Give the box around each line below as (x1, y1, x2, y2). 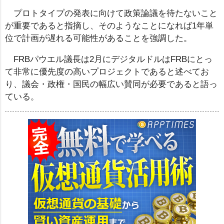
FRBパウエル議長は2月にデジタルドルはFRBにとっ (13, 54, 212, 64)
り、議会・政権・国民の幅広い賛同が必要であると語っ (5, 79, 217, 89)
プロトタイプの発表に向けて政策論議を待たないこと (13, 8, 217, 18)
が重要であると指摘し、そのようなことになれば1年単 (5, 21, 213, 31)
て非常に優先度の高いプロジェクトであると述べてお (5, 67, 209, 77)
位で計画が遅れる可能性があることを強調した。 (5, 33, 192, 43)
